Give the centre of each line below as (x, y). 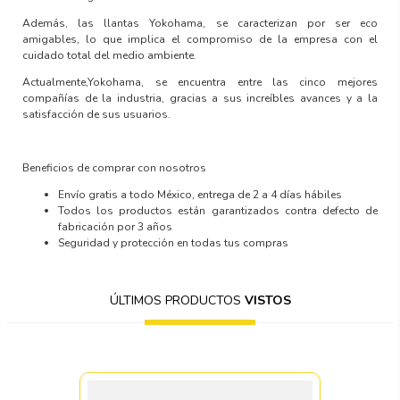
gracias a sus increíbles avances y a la (271, 98)
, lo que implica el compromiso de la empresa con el (227, 39)
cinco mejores (338, 82)
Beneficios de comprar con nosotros (115, 167)
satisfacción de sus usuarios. (97, 114)
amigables (50, 39)
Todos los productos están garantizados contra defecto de (218, 210)
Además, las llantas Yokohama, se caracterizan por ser (191, 23)
